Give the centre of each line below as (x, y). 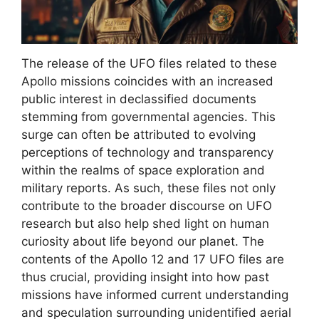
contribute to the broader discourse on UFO (147, 205)
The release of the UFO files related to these (149, 63)
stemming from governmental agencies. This (148, 116)
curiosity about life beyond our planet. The (143, 241)
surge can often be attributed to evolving (138, 134)
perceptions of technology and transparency (147, 152)
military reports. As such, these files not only (148, 188)
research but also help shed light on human (145, 223)
